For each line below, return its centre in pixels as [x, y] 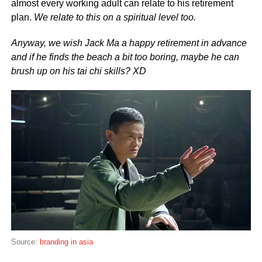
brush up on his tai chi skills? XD [78, 71]
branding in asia [66, 242]
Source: [25, 242]
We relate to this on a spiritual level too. [116, 18]
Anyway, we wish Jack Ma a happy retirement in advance [129, 43]
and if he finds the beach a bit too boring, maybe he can [125, 57]
